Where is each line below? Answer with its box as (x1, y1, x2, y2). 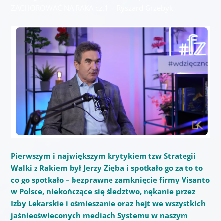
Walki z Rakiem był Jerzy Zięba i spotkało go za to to (10, 163, 203, 173)
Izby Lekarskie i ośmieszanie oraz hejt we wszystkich (10, 198, 206, 209)
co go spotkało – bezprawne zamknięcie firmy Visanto (10, 175, 210, 185)
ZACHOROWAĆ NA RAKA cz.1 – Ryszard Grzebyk (10, 2, 173, 13)
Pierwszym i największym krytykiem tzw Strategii (10, 151, 196, 161)
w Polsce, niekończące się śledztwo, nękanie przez (10, 186, 195, 197)
